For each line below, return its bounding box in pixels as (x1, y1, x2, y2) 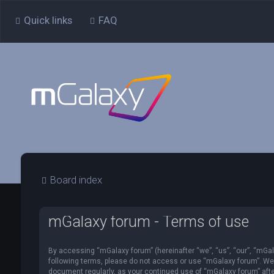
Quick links (24, 14, 72, 26)
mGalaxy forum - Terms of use (48, 213, 249, 231)
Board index (50, 174, 102, 186)
